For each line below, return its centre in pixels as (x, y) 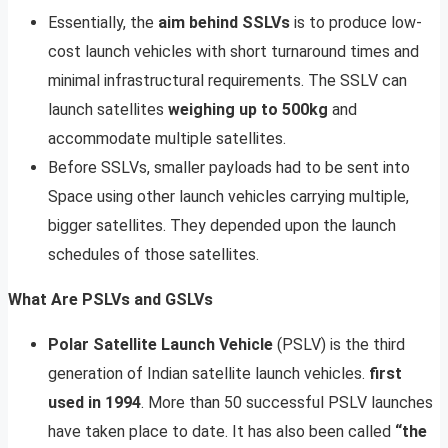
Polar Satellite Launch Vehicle (160, 344)
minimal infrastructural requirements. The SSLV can (227, 80)
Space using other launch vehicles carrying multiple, (228, 196)
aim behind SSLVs (224, 22)
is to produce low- (356, 22)
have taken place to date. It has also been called (221, 431)
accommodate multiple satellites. (167, 138)
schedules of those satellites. (153, 254)
